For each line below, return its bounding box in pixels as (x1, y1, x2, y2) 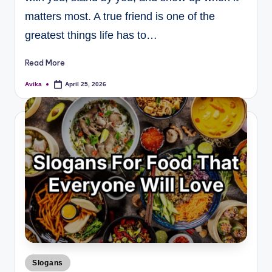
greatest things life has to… (25, 29, 157, 42)
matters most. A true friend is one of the (25, 10, 215, 23)
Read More (25, 57, 65, 67)
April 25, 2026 (65, 80, 107, 87)
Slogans (32, 258, 64, 267)
